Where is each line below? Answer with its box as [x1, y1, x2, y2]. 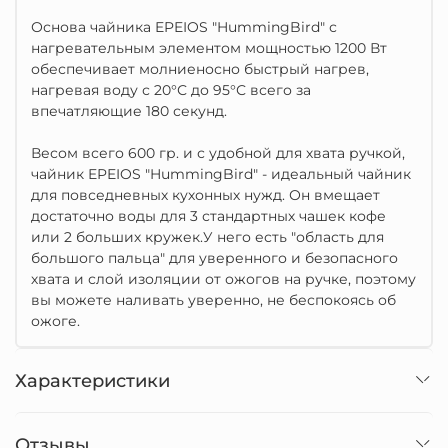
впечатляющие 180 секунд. [31, 102, 227, 120]
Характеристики [15, 369, 170, 391]
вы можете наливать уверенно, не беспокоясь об [31, 291, 396, 309]
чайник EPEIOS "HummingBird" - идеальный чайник [31, 165, 411, 183]
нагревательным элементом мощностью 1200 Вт [31, 39, 387, 57]
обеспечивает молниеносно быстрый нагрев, [31, 60, 369, 78]
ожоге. [31, 312, 80, 330]
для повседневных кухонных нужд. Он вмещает [31, 186, 380, 204]
